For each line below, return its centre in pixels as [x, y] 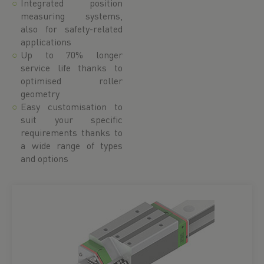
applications [46, 42]
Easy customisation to [72, 106]
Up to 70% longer [72, 55]
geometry [40, 93]
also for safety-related [72, 29]
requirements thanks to [72, 132]
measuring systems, [72, 16]
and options [44, 158]
